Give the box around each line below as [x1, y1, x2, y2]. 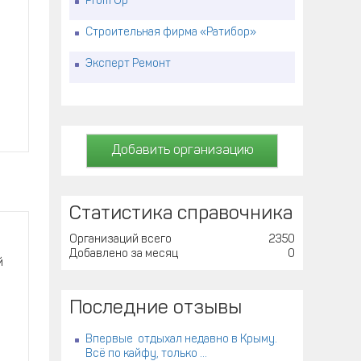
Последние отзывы [69, 299, 242, 318]
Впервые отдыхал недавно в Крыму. [85, 334, 277, 346]
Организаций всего [69, 234, 172, 246]
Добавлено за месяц [69, 248, 178, 260]
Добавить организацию [110, 144, 254, 157]
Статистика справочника [69, 205, 293, 224]
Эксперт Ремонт [85, 58, 171, 70]
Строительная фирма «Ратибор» [85, 27, 256, 39]
